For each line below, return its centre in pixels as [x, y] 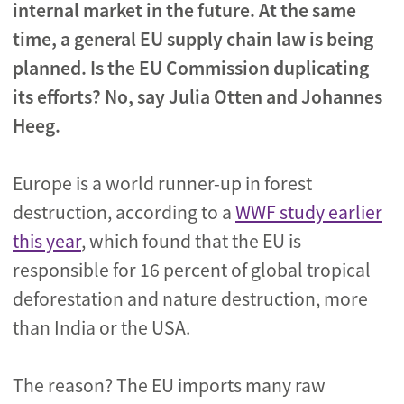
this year [47, 241]
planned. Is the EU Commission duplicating [191, 68]
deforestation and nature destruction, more [190, 299]
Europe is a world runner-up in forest [162, 184]
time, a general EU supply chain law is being [193, 39]
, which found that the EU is [191, 241]
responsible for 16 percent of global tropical [192, 270]
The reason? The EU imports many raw [169, 386]
